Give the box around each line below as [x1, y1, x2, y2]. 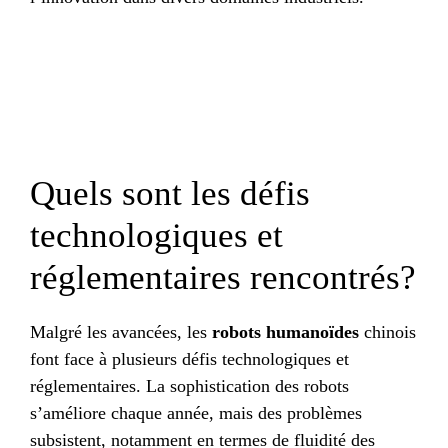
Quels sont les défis [30, 174, 310, 214]
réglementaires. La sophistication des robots [30, 376, 349, 397]
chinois [359, 322, 416, 343]
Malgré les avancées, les [30, 322, 212, 343]
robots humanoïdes [212, 322, 359, 343]
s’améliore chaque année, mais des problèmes [30, 403, 362, 424]
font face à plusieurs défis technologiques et [30, 349, 349, 370]
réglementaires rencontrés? [30, 258, 416, 298]
